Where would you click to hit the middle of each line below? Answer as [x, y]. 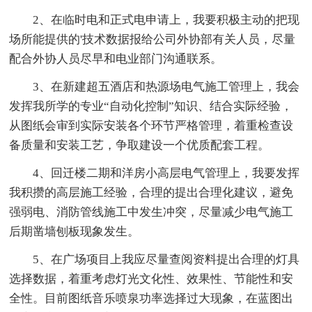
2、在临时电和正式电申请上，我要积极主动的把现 [155, 19]
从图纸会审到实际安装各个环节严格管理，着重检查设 [151, 125]
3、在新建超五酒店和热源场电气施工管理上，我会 [155, 86]
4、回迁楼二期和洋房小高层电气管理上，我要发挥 [155, 173]
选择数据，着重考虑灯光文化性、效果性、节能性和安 [151, 279]
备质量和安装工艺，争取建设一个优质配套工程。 [140, 145]
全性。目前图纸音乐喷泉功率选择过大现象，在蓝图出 [151, 298]
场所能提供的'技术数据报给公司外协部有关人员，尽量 [153, 39]
